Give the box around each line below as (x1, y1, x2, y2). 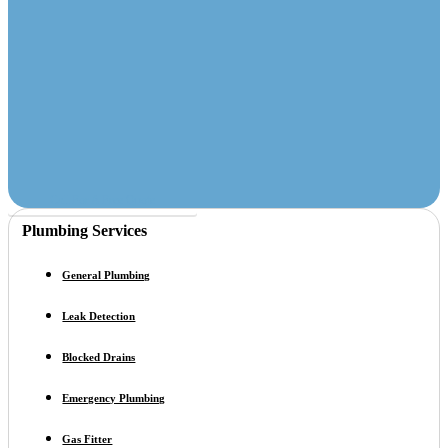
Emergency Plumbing (62, 392, 166, 405)
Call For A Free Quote (50, 192, 155, 207)
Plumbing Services (22, 222, 148, 240)
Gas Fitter (62, 433, 113, 446)
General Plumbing (62, 269, 151, 282)
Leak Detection (62, 310, 136, 323)
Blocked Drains (62, 351, 136, 364)
